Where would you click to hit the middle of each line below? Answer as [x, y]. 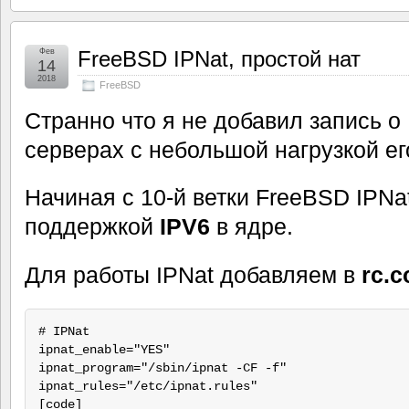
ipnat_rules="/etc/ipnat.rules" [147, 387]
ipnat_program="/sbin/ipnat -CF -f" [162, 368]
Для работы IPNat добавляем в [193, 275]
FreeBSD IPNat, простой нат [219, 58]
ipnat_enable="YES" [104, 350]
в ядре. [252, 227]
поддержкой [92, 227]
